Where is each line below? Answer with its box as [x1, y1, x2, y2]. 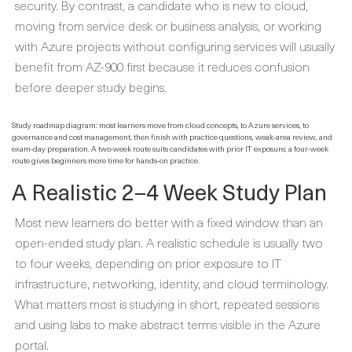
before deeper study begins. [15, 77, 167, 96]
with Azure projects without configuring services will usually [15, 36, 335, 55]
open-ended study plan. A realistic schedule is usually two [15, 233, 323, 251]
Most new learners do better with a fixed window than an [15, 212, 323, 231]
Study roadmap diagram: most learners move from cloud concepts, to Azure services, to [12, 119, 309, 130]
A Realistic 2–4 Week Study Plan [12, 174, 327, 208]
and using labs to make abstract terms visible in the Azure [15, 314, 321, 333]
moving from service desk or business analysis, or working [15, 16, 321, 35]
